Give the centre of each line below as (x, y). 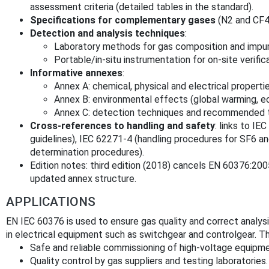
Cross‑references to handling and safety (122, 125)
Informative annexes (76, 73)
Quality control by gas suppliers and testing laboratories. (149, 261)
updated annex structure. (83, 178)
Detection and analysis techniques (107, 33)
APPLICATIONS (51, 201)
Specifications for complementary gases (123, 20)
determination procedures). (87, 152)
